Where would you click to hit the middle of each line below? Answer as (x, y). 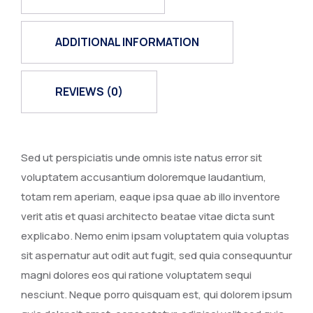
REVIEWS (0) (89, 92)
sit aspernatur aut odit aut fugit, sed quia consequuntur (156, 255)
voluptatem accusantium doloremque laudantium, (144, 177)
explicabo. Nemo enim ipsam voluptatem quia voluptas (155, 236)
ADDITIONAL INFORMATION (127, 42)
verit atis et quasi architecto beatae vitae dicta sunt (148, 216)
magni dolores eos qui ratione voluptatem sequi (136, 275)
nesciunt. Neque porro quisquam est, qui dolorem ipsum (156, 294)
